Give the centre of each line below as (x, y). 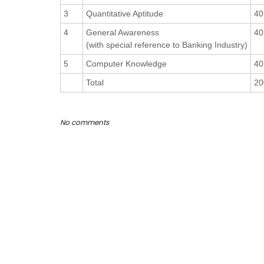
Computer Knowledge (126, 64)
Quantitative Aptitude (125, 14)
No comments (85, 122)
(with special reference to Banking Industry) (167, 45)
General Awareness (123, 32)
